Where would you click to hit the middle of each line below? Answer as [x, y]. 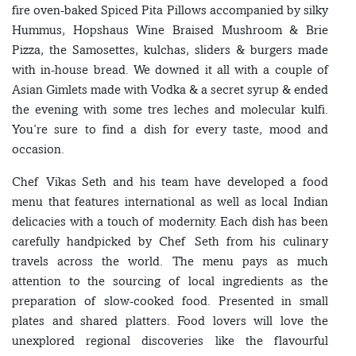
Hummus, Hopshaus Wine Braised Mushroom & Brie [170, 30]
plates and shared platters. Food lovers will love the [170, 321]
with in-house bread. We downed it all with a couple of [170, 70]
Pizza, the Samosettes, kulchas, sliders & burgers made [170, 50]
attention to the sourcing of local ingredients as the [170, 281]
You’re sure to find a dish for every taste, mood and [170, 130]
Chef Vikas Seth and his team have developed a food [170, 182]
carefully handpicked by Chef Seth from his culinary [170, 242]
